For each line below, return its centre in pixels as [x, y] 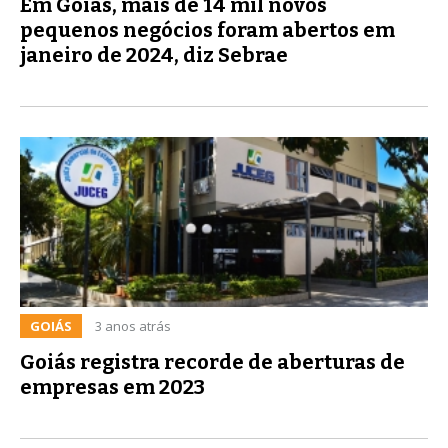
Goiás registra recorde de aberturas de [212, 361]
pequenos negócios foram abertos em [207, 29]
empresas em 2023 [112, 386]
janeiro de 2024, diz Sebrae [154, 54]
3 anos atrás [133, 325]
